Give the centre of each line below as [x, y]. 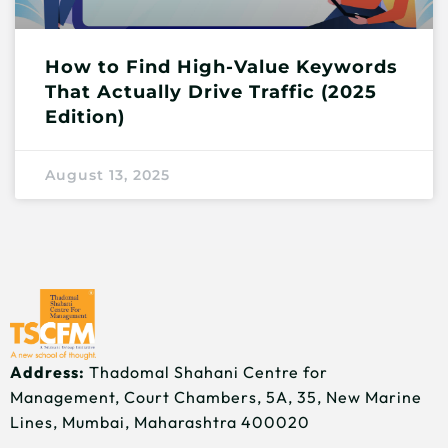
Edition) [85, 117]
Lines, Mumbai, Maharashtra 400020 [160, 422]
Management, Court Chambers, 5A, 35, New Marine [216, 397]
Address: [47, 372]
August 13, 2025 [107, 175]
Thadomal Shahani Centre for [206, 372]
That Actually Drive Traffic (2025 [211, 92]
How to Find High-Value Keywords [221, 67]
